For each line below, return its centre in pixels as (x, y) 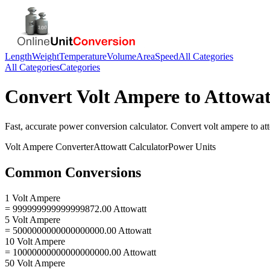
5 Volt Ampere (33, 219)
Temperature (83, 56)
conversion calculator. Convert (143, 126)
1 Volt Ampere (33, 198)
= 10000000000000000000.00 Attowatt (80, 252)
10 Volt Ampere (35, 241)
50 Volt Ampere (35, 263)
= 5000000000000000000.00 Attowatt (78, 230)
